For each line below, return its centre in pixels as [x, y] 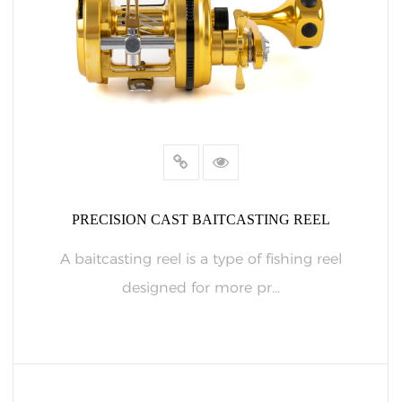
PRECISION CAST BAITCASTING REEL [201, 219]
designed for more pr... [201, 288]
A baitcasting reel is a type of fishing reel [201, 259]
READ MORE [201, 385]
